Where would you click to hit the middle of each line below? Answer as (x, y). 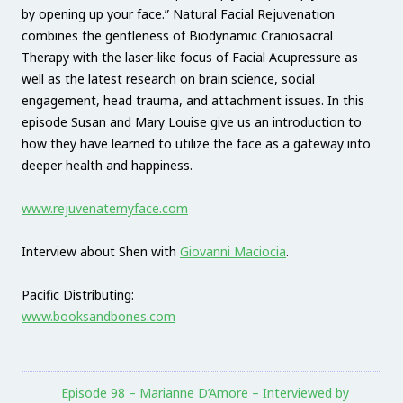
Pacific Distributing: (78, 295)
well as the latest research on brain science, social (168, 79)
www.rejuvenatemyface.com (105, 209)
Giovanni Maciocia (233, 252)
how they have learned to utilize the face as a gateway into (196, 144)
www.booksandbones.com (99, 317)
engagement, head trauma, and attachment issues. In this (193, 101)
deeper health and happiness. (107, 166)
